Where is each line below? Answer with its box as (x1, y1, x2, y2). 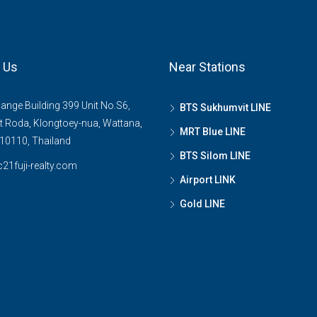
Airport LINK (180, 174, 236, 185)
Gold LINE (180, 198, 225, 209)
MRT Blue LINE (180, 126, 246, 137)
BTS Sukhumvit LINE (180, 102, 271, 113)
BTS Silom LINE (180, 150, 250, 161)
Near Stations (169, 59, 246, 74)
